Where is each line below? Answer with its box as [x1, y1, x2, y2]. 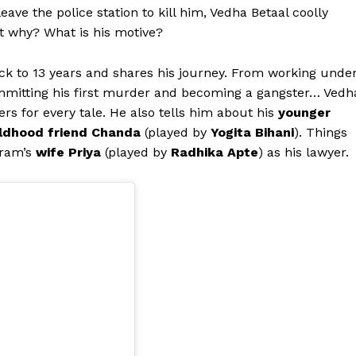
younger [274, 105, 331, 121]
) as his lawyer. [258, 145, 349, 161]
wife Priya [36, 145, 101, 161]
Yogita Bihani [207, 125, 294, 141]
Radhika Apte [171, 145, 258, 161]
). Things [294, 125, 347, 141]
